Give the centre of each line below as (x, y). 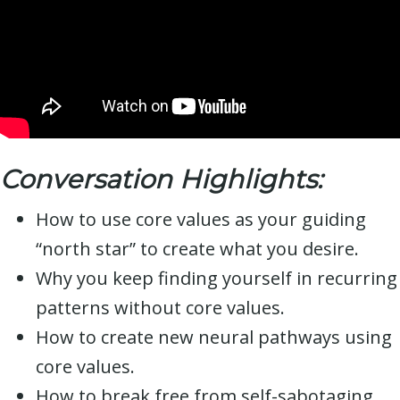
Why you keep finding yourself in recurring (217, 278)
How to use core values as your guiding (201, 219)
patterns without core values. (160, 307)
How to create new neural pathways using (214, 337)
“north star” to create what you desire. (197, 248)
